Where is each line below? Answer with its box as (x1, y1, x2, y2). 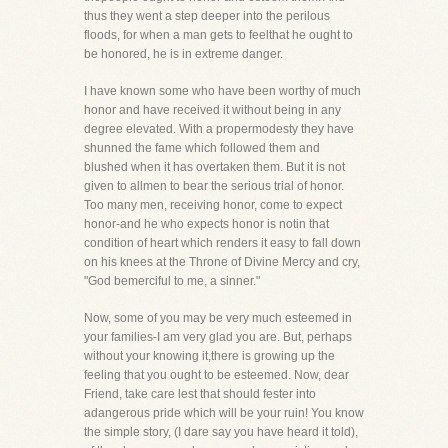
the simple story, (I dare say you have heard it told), (84, 425, 358, 439)
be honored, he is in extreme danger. (84, 47, 283, 61)
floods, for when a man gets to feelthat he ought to (84, 28, 353, 42)
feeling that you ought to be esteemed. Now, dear (84, 368, 349, 382)
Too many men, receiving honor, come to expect (84, 198, 342, 212)
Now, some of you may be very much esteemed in (84, 311, 352, 325)
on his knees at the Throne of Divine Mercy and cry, (84, 255, 360, 269)
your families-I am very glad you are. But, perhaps (84, 330, 352, 344)
